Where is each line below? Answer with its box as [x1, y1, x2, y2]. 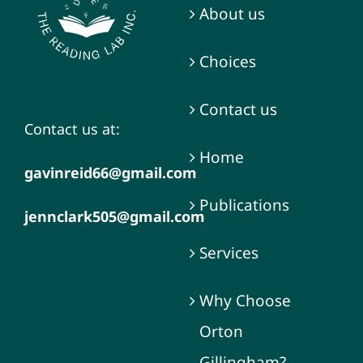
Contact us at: [23, 118, 120, 139]
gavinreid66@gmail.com [23, 162, 197, 182]
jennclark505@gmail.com [23, 206, 205, 226]
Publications [199, 194, 289, 216]
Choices [199, 50, 256, 72]
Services [199, 241, 258, 263]
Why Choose [199, 289, 291, 311]
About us [199, 2, 265, 24]
